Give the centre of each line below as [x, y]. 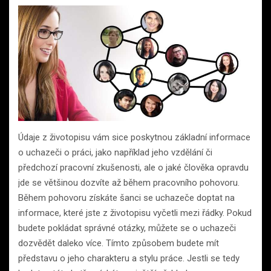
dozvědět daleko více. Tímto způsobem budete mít [119, 243]
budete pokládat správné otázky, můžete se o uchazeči [127, 228]
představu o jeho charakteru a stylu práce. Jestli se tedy [129, 258]
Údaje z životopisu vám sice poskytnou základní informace [134, 137]
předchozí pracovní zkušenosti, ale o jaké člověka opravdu [133, 167]
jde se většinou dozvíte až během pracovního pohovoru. [129, 182]
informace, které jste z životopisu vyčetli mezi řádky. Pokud [135, 213]
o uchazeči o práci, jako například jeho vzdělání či [115, 152]
